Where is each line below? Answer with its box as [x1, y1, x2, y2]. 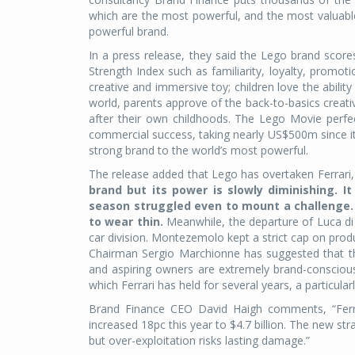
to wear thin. [89, 213, 167, 229]
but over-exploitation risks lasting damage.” [89, 332, 310, 348]
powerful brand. [89, 23, 169, 39]
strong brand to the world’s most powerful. [89, 142, 308, 158]
